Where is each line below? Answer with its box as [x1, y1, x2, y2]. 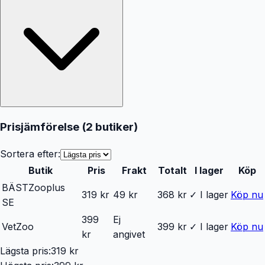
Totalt [157, 164, 187, 176]
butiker [95, 119, 134, 134]
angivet [113, 228, 145, 240]
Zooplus [28, 181, 65, 193]
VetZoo [2, 220, 34, 232]
